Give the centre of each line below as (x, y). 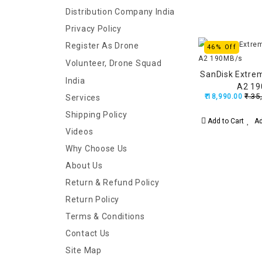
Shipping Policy (96, 115)
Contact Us (88, 233)
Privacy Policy (94, 29)
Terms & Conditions (105, 216)
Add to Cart (225, 121)
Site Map (84, 250)
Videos (80, 132)
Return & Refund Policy (113, 182)
